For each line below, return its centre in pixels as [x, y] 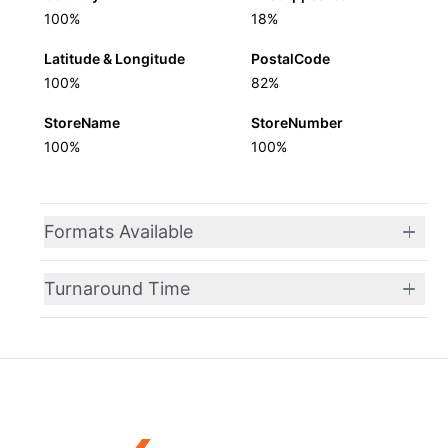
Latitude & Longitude [114, 58]
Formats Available [118, 231]
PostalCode [290, 58]
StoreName [82, 122]
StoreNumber [296, 122]
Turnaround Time [117, 288]
